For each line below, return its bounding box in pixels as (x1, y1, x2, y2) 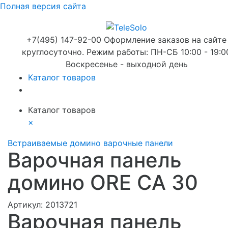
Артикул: (8, 199, 45, 210)
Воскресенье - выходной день (65, 59, 188, 69)
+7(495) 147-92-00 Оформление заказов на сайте (26, 34, 226, 45)
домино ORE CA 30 (8, 169, 198, 195)
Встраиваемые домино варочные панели (8, 137, 173, 148)
